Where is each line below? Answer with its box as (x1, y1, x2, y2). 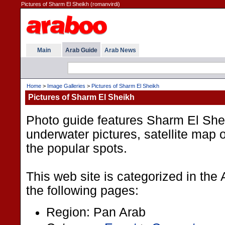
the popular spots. (26, 142, 127, 155)
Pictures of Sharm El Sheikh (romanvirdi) (21, 1, 120, 7)
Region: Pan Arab (46, 205, 146, 219)
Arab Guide (65, 47, 97, 54)
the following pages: (26, 184, 139, 197)
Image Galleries (47, 83, 85, 89)
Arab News (104, 47, 136, 54)
